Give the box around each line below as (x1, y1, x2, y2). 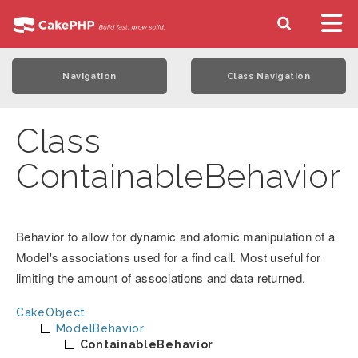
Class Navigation (226, 71, 311, 82)
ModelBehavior (55, 322, 145, 335)
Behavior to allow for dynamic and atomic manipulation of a (16, 228, 336, 245)
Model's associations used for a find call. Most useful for (16, 249, 321, 265)
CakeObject (16, 306, 86, 319)
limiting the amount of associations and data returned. (16, 269, 306, 286)
